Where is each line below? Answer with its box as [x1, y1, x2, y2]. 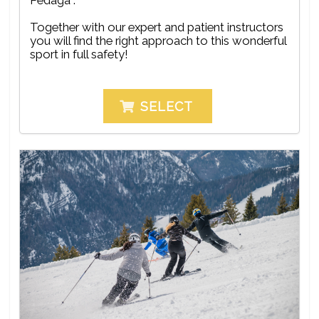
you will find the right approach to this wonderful [30, 33, 287, 48]
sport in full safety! [30, 46, 128, 61]
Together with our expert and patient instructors [30, 19, 283, 34]
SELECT [140, 98, 194, 114]
